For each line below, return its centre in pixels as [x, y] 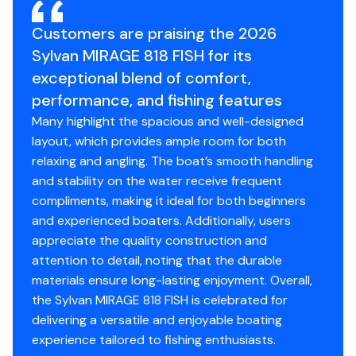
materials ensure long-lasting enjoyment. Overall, [172, 280]
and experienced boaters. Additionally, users [161, 220]
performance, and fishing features [157, 100]
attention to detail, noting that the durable [157, 260]
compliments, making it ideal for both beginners [169, 200]
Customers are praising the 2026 [154, 33]
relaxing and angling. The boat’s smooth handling [172, 161]
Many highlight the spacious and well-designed [168, 121]
